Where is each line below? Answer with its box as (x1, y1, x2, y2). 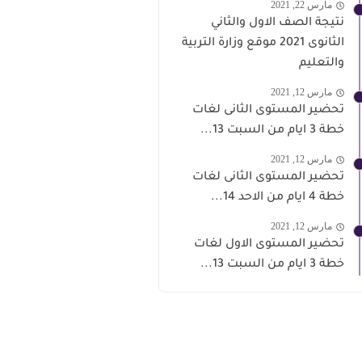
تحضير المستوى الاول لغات (194, 238, 344, 251)
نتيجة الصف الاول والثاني (211, 16, 344, 30)
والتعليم (299, 57, 344, 70)
